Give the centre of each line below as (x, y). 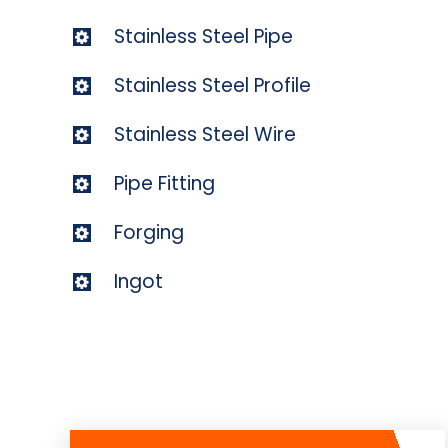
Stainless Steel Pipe (203, 36)
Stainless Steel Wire (205, 134)
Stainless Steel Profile (212, 85)
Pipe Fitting (164, 183)
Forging (149, 232)
